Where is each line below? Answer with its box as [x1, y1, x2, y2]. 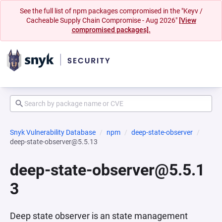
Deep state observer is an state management [10, 211, 188, 221]
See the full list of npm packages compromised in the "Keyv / [19, 7, 203, 15]
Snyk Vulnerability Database [10, 128, 96, 136]
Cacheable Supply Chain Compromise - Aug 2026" [26, 16, 179, 24]
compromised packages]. [71, 26, 151, 34]
